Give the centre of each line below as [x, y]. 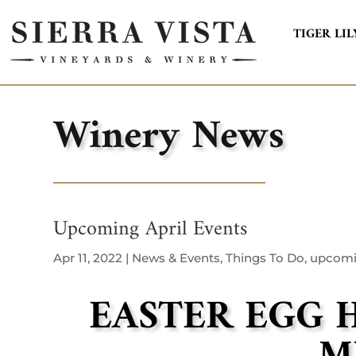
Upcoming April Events [151, 229]
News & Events [176, 257]
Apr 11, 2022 [88, 257]
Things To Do [265, 257]
